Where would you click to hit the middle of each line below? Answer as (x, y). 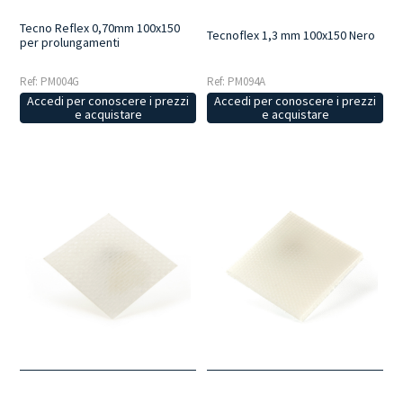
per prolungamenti (70, 42)
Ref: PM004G (50, 81)
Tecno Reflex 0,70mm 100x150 (100, 27)
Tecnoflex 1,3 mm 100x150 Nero (291, 35)
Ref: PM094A (237, 81)
